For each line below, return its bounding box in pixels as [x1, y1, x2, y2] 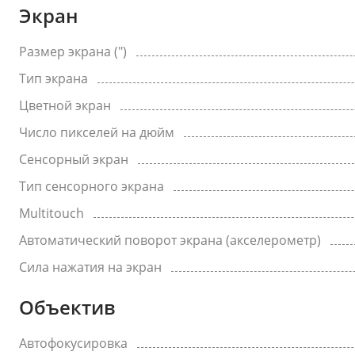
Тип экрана [19, 70, 88, 87]
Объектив [19, 294, 116, 320]
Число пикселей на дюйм [19, 124, 174, 141]
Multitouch [19, 204, 84, 222]
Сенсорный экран [19, 151, 128, 168]
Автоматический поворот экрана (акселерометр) [19, 231, 321, 249]
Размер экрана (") [19, 43, 127, 60]
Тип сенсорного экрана [19, 177, 164, 195]
